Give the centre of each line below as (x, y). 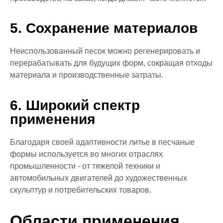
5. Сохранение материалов (104, 28)
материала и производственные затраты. (87, 75)
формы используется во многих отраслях (86, 154)
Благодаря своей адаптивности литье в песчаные (102, 142)
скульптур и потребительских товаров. (81, 190)
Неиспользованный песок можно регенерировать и (105, 51)
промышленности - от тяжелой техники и (85, 166)
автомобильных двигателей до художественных (99, 178)
